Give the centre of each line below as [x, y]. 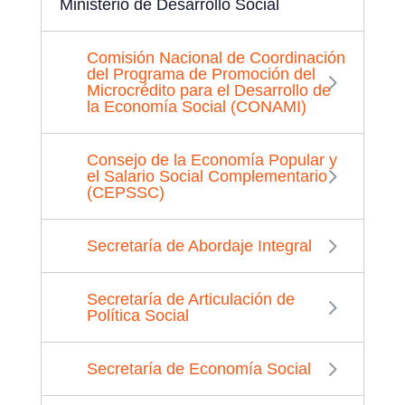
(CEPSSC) [125, 192]
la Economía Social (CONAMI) [196, 106]
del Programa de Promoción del [201, 74]
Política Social [137, 315]
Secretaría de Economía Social [198, 368]
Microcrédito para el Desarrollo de [208, 90]
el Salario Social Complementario [207, 176]
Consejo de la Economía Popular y [212, 160]
